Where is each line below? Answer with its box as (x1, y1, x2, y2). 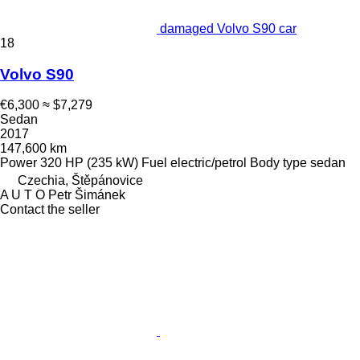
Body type (250, 156, 307, 170)
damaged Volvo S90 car (160, 21, 297, 35)
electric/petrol (170, 156, 247, 170)
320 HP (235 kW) (40, 156, 138, 170)
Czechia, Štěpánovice (18, 174, 143, 188)
